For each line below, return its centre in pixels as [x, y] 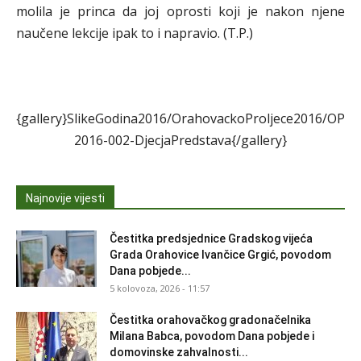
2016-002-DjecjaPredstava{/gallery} [180, 140]
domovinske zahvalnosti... [179, 352]
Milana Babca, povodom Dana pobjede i [212, 336]
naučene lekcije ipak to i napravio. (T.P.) [135, 33]
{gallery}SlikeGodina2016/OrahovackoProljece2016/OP [180, 118]
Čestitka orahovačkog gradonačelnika [210, 320]
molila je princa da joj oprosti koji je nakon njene [180, 11]
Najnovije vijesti [65, 198]
